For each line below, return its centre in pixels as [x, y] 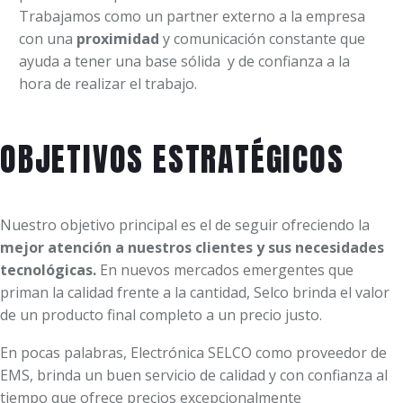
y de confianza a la [289, 61]
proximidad [118, 38]
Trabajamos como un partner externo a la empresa [192, 16]
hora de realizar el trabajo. [108, 83]
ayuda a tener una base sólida [120, 61]
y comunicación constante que [262, 38]
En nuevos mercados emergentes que [227, 269]
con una [48, 38]
